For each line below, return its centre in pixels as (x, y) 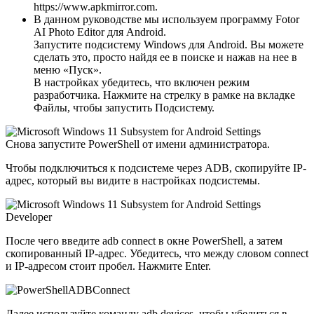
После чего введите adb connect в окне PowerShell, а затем (144, 240)
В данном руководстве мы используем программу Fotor (166, 19)
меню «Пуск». (68, 69)
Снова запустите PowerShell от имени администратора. (138, 144)
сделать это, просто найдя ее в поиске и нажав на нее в (165, 57)
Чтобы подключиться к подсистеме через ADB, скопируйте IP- (156, 168)
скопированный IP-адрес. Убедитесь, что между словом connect (157, 253)
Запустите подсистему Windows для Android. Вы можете (169, 44)
